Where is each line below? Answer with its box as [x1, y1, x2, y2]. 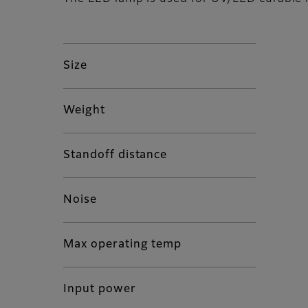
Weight [63, 105, 105, 117]
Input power [63, 284, 136, 296]
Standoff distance [63, 150, 168, 162]
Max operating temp [63, 239, 182, 251]
